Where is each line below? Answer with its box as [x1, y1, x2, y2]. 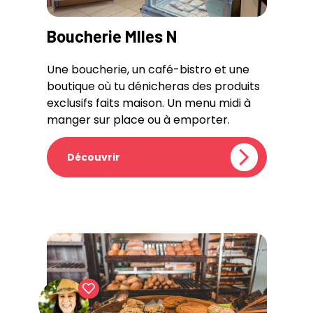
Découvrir [66, 150, 120, 164]
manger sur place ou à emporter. [46, 112, 230, 128]
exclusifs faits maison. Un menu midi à [46, 95, 251, 111]
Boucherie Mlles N [46, 26, 177, 46]
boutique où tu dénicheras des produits [46, 78, 260, 94]
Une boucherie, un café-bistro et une [46, 61, 249, 78]
